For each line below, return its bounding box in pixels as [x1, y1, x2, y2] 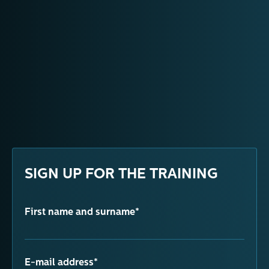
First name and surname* [25, 208, 139, 217]
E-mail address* [25, 258, 98, 268]
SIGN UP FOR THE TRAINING [25, 168, 218, 182]
